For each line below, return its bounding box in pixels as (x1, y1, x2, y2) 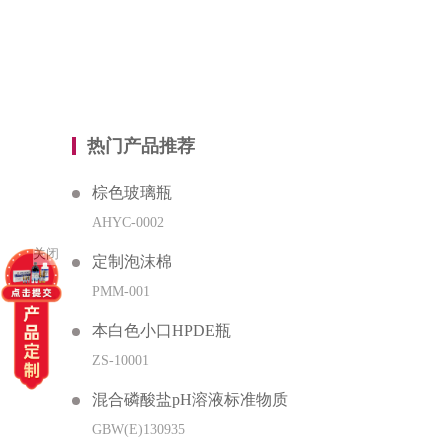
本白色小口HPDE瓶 (92, 321, 231, 339)
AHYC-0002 (92, 214, 164, 230)
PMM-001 (92, 283, 150, 299)
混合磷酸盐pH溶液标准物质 (92, 390, 288, 408)
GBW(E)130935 (92, 421, 185, 437)
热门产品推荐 (87, 135, 195, 156)
